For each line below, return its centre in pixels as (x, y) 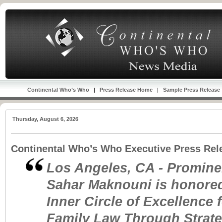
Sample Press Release (192, 90)
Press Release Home (126, 90)
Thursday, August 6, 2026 (45, 119)
